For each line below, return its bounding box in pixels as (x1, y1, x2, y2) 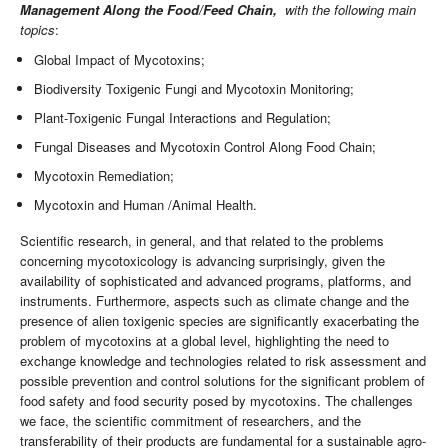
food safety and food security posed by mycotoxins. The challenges (20, 390, 413, 410)
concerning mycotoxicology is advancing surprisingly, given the (20, 250, 385, 270)
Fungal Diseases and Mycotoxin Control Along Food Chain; (34, 137, 377, 157)
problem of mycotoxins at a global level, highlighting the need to (20, 330, 389, 350)
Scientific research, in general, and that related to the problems (20, 230, 384, 250)
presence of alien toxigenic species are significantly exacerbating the (20, 310, 419, 330)
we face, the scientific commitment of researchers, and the (20, 410, 361, 430)
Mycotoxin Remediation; (34, 166, 175, 186)
